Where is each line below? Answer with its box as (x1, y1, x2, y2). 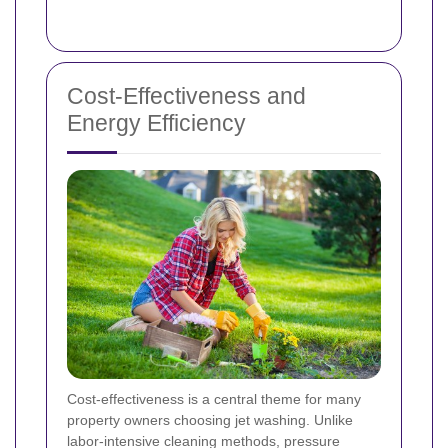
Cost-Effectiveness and (67, 83, 306, 110)
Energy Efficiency (67, 110, 246, 137)
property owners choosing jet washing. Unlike (67, 412, 353, 429)
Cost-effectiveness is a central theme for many (67, 391, 361, 408)
